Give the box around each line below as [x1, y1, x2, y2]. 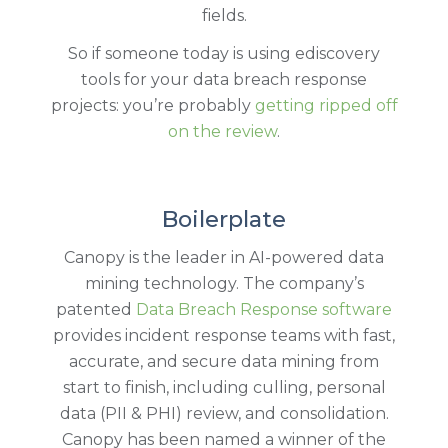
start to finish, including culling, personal [62, 377, 386, 397]
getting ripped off [254, 95, 398, 115]
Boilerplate [162, 204, 286, 233]
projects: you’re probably [50, 95, 255, 115]
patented [56, 299, 136, 319]
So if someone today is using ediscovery [68, 43, 380, 63]
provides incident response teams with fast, [53, 325, 395, 345]
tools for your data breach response [81, 69, 367, 89]
